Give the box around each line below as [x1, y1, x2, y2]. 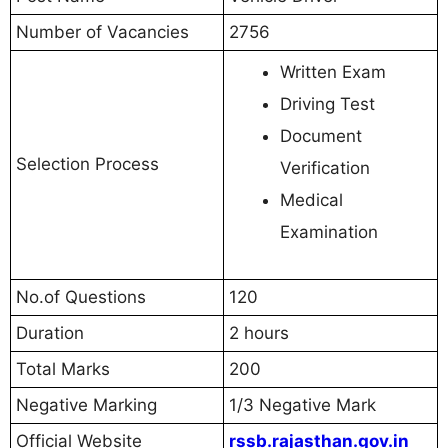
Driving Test [280, 94, 375, 115]
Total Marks [16, 359, 110, 380]
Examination [280, 222, 378, 243]
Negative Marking [16, 395, 157, 416]
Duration [16, 323, 84, 344]
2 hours [229, 323, 289, 344]
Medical [280, 190, 343, 211]
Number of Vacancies [16, 22, 189, 43]
